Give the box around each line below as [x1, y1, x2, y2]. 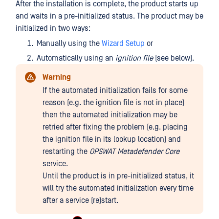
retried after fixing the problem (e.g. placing [43, 123, 188, 131]
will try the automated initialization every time [43, 184, 194, 193]
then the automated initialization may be [43, 110, 177, 119]
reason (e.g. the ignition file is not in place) [43, 98, 184, 107]
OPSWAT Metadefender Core [89, 147, 179, 156]
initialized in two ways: [16, 24, 90, 33]
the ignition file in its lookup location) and [43, 135, 181, 144]
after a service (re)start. [43, 196, 118, 205]
